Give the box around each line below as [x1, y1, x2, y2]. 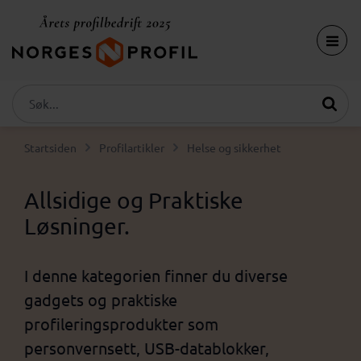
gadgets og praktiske [24, 289, 177, 309]
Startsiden [24, 140, 77, 155]
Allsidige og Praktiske [24, 187, 243, 214]
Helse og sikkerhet [187, 140, 281, 155]
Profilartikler [99, 140, 164, 155]
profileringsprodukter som [24, 313, 218, 334]
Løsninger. [24, 213, 130, 239]
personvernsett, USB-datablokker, [24, 338, 269, 358]
